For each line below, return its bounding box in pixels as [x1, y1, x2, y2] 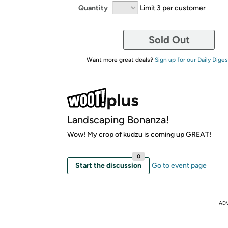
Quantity [78, 3, 108, 12]
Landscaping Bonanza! [67, 113, 169, 126]
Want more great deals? [86, 56, 155, 63]
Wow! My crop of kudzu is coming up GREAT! [67, 130, 211, 139]
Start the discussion [75, 161, 141, 170]
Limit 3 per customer [140, 3, 206, 12]
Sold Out [148, 34, 190, 46]
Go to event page [152, 161, 207, 170]
